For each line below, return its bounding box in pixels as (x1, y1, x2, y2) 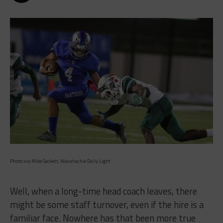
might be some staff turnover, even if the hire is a (9, 197, 204, 212)
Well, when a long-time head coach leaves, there (9, 184, 197, 198)
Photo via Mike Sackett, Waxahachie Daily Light (9, 157, 111, 165)
